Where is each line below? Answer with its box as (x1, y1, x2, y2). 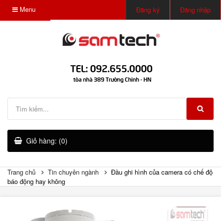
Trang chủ (7, 167, 36, 177)
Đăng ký (136, 5, 160, 14)
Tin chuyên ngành (48, 167, 99, 177)
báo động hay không (7, 177, 65, 186)
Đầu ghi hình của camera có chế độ (111, 167, 213, 177)
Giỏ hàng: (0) (26, 136, 68, 146)
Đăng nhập (180, 5, 211, 14)
